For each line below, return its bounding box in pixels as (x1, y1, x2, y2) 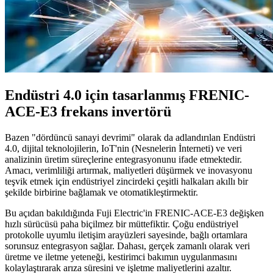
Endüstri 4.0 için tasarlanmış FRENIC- (5, 87, 249, 103)
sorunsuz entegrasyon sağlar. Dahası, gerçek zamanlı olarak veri (5, 240, 250, 251)
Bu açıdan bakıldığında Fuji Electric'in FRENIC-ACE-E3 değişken (5, 207, 264, 218)
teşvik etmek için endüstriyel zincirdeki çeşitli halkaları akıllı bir (5, 175, 248, 186)
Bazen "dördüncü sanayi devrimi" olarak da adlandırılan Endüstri (5, 132, 255, 143)
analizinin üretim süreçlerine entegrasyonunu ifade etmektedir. (5, 154, 242, 165)
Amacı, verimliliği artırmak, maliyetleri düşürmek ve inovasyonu (5, 165, 252, 175)
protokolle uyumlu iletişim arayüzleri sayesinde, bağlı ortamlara (5, 229, 247, 240)
